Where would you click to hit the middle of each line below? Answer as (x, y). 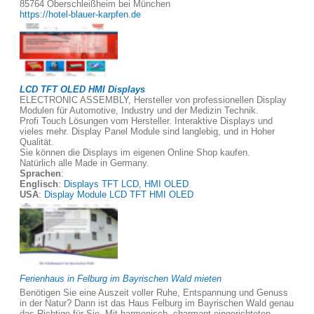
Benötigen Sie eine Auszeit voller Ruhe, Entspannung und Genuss (154, 293)
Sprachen (40, 173)
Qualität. (37, 142)
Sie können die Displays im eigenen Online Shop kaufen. (135, 152)
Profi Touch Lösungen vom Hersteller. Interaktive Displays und (146, 121)
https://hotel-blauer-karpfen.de (80, 14)
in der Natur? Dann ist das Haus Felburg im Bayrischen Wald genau (157, 303)
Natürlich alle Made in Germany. (84, 163)
